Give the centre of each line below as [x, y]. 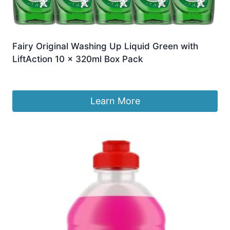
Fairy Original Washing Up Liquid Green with [105, 46]
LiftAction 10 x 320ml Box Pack [78, 59]
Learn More [115, 101]
